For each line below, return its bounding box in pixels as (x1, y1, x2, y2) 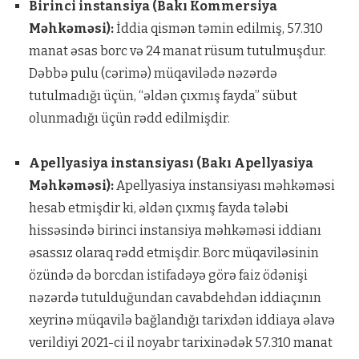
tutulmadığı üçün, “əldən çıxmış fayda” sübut (28, 88, 297, 103)
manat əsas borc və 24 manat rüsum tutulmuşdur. (28, 43, 326, 58)
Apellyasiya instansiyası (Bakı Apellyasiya (28, 155, 313, 171)
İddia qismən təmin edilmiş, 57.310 (113, 21, 323, 36)
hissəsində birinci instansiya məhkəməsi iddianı (28, 223, 321, 238)
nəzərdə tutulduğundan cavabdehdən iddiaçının (28, 290, 321, 305)
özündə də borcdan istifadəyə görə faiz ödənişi (28, 268, 308, 283)
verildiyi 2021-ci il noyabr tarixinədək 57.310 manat (28, 335, 333, 350)
